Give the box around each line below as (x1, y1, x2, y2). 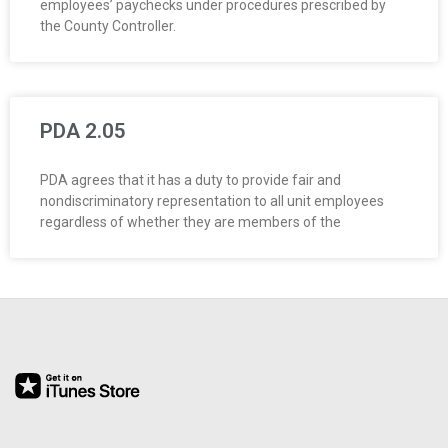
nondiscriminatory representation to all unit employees (40, 192, 384, 209)
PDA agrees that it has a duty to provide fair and (40, 171, 341, 188)
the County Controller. (40, 17, 176, 34)
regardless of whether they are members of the (40, 213, 341, 230)
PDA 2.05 (40, 118, 126, 143)
